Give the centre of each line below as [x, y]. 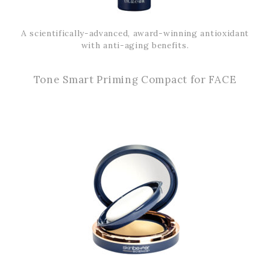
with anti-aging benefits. [135, 46]
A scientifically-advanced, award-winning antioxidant [135, 33]
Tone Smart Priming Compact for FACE [135, 80]
